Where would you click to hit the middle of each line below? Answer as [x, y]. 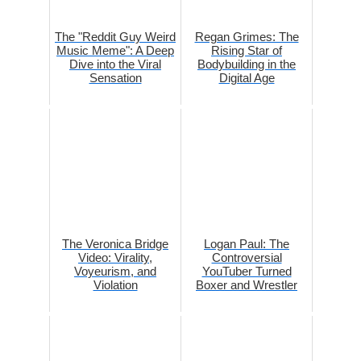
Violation [115, 285]
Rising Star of [247, 51]
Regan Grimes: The [247, 37]
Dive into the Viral [115, 64]
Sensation [115, 78]
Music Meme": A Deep [115, 51]
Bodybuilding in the [247, 64]
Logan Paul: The [247, 244]
